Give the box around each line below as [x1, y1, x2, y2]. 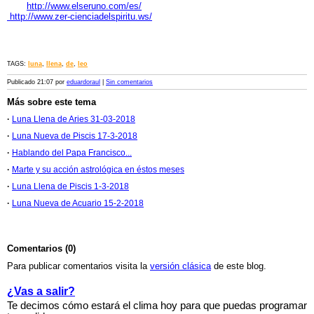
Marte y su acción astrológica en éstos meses [12, 165, 184, 175]
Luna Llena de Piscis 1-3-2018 [12, 182, 129, 191]
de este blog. [211, 261, 266, 271]
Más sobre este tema [7, 97, 96, 107]
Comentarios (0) [7, 243, 76, 254]
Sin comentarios [106, 78, 153, 86]
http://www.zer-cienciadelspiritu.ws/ [7, 11, 152, 22]
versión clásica [150, 261, 211, 271]
